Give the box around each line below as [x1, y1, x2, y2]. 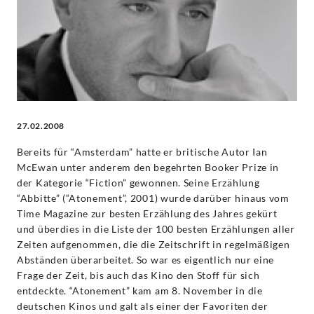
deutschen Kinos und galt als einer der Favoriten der [17, 299, 268, 312]
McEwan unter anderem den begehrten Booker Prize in [17, 161, 280, 173]
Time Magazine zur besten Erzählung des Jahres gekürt [17, 207, 278, 219]
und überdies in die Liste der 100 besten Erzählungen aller [17, 222, 295, 235]
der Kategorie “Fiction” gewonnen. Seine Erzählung [17, 176, 260, 189]
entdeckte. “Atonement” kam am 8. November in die [17, 284, 263, 296]
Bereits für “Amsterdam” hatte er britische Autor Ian [17, 145, 268, 158]
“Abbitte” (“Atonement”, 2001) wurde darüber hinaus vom [17, 191, 289, 204]
